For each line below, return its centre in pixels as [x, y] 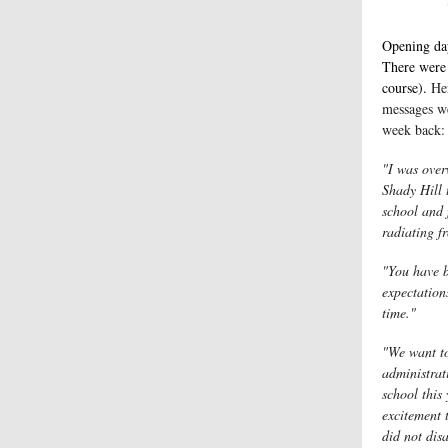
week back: [413, 129]
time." [399, 312]
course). [406, 87]
